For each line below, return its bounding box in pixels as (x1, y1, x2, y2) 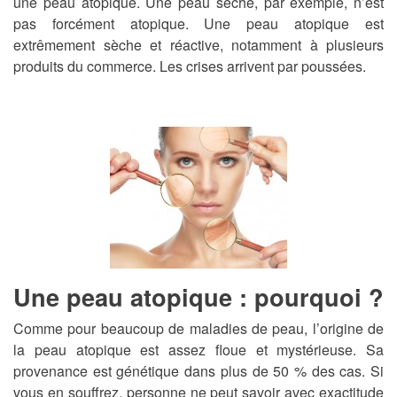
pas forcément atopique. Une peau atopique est (13, 13, 384, 35)
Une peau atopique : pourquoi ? (13, 279, 384, 315)
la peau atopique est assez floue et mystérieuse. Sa (13, 339, 384, 361)
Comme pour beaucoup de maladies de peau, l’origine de (13, 318, 384, 339)
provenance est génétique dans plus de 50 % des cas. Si (13, 361, 384, 382)
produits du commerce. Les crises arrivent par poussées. (13, 56, 366, 77)
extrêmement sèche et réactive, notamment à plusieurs (13, 35, 384, 56)
